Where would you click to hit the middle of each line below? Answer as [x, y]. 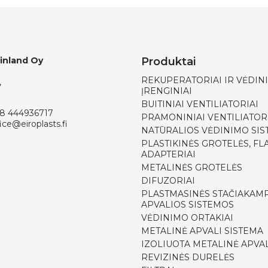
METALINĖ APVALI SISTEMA [202, 231]
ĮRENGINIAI [167, 91]
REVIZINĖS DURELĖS [188, 257]
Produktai [168, 62]
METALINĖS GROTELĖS [192, 167]
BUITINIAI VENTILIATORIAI [200, 104]
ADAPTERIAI [168, 154]
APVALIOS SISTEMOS [188, 205]
